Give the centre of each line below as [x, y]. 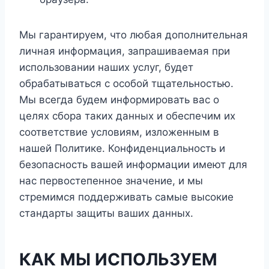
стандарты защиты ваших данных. [106, 213]
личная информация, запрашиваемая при [125, 51]
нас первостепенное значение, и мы [111, 181]
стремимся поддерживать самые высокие [126, 197]
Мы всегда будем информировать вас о [119, 100]
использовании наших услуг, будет [106, 67]
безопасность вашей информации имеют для [133, 165]
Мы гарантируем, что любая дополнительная [134, 35]
